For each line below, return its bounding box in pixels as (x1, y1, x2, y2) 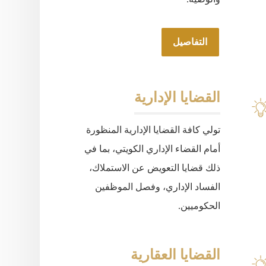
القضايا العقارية (130, 247, 220, 262)
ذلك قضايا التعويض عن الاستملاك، (88, 163, 220, 173)
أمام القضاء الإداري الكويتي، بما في (84, 144, 220, 154)
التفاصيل (173, 37, 208, 47)
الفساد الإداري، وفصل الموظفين (94, 182, 220, 192)
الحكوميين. (178, 201, 220, 211)
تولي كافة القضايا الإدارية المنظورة (85, 125, 220, 135)
